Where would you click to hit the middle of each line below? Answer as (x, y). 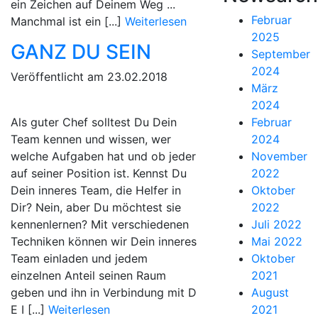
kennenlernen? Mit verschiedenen (100, 224)
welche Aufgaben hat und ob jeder (103, 156)
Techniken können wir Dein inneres (104, 241)
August (270, 292)
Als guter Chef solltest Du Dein (94, 122)
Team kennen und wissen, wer (91, 139)
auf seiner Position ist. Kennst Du (99, 173)
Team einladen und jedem (79, 258)
